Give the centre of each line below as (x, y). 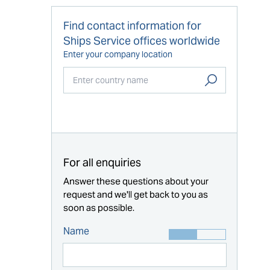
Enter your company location (118, 54)
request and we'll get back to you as (135, 194)
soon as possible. (99, 207)
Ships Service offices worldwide (141, 40)
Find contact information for (132, 25)
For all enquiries (102, 162)
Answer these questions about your (136, 181)
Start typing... (98, 103)
